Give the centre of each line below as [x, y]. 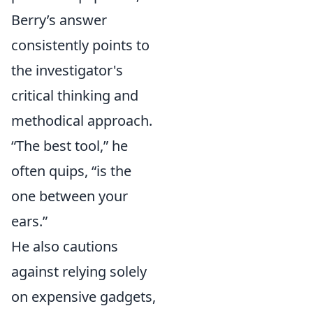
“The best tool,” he [70, 145]
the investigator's [67, 70]
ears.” [29, 221]
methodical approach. [82, 120]
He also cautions [65, 246]
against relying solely [79, 271]
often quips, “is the [71, 170]
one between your [70, 196]
